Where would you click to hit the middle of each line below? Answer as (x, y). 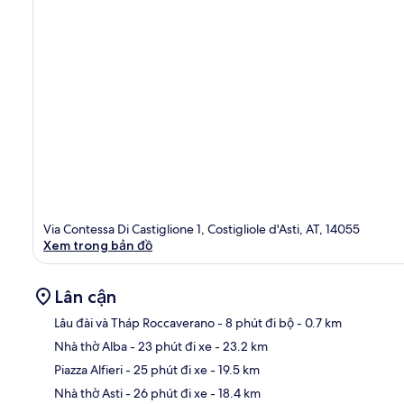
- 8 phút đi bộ (254, 322)
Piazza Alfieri (88, 369)
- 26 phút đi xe (165, 393)
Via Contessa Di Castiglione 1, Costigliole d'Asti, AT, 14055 (202, 229)
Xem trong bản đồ (98, 245)
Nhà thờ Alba (91, 346)
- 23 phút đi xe (170, 346)
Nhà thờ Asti (88, 393)
